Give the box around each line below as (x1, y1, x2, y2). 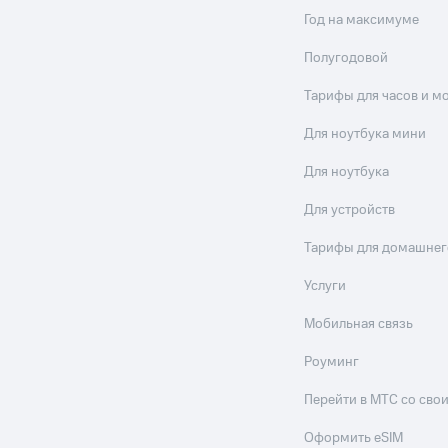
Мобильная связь (304, 314, 414, 334)
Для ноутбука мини (304, 124, 427, 144)
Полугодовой (304, 48, 389, 68)
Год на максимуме (304, 10, 420, 30)
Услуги (304, 276, 347, 296)
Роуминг (304, 352, 360, 372)
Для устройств (304, 200, 396, 220)
